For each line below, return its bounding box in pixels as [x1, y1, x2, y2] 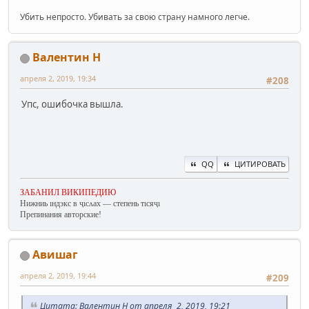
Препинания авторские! [20, 210, 101, 219]
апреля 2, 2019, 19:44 [20, 270, 96, 281]
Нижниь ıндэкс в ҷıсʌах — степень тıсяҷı [20, 199, 160, 208]
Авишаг [32, 247, 78, 262]
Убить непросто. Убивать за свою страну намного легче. [20, 11, 250, 23]
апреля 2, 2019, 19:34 [20, 73, 96, 83]
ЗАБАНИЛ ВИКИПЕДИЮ [20, 188, 116, 197]
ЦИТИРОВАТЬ [235, 159, 286, 169]
